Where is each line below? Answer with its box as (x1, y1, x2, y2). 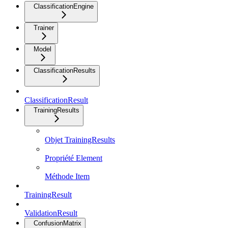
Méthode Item (45, 172, 90, 181)
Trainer (34, 23, 54, 32)
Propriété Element (45, 153, 102, 162)
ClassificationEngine (34, 2, 94, 10)
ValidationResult (24, 208, 77, 217)
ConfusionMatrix (34, 219, 81, 227)
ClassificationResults (34, 66, 96, 74)
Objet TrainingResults (45, 135, 115, 144)
